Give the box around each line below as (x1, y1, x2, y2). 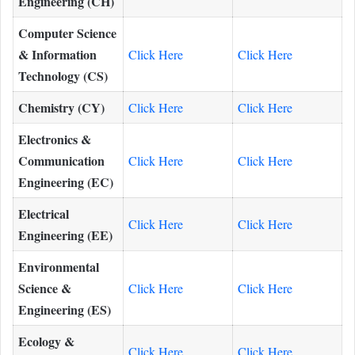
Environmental (18, 257, 99, 276)
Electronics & (18, 129, 91, 148)
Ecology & (18, 331, 74, 350)
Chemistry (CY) (18, 97, 105, 116)
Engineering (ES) (18, 300, 111, 319)
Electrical (18, 204, 69, 223)
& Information (18, 44, 97, 63)
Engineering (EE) (18, 225, 113, 244)
